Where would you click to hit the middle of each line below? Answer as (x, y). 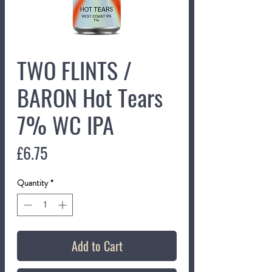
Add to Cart (97, 246)
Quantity (32, 183)
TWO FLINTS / (74, 70)
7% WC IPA (66, 125)
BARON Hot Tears (90, 97)
